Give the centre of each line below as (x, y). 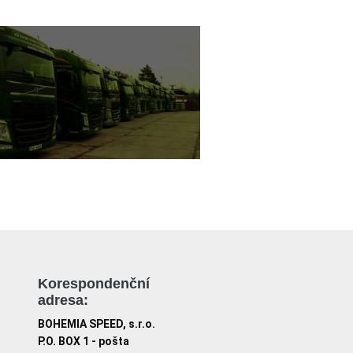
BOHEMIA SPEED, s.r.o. (97, 324)
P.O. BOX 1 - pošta (84, 341)
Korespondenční (94, 284)
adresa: (63, 300)
